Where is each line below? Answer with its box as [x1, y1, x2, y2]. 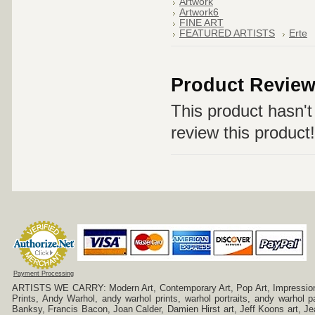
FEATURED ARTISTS [179, 28, 275, 39]
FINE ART [179, 18, 224, 28]
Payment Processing [13, 270, 74, 277]
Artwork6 [179, 7, 219, 18]
